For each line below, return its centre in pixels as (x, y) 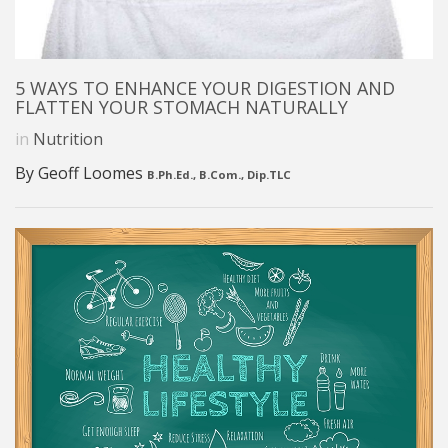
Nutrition (68, 139)
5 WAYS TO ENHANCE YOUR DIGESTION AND (205, 88)
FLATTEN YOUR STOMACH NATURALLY (181, 107)
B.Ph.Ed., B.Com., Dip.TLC (219, 175)
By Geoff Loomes (81, 173)
